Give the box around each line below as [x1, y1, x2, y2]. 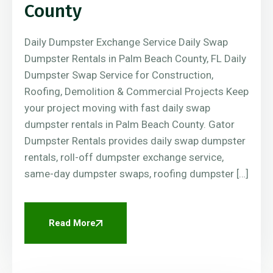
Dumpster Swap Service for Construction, [24, 69, 213, 82]
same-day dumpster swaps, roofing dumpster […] [24, 168, 249, 180]
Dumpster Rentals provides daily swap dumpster [24, 135, 246, 147]
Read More [49, 218, 96, 229]
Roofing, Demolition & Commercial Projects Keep [24, 85, 249, 98]
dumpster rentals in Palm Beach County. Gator [24, 118, 235, 131]
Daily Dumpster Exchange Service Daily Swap [24, 36, 228, 49]
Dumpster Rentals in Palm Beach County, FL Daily [24, 52, 246, 65]
